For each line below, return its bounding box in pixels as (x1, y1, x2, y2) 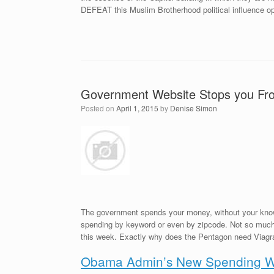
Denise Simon (170, 102, 217, 113)
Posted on (86, 102, 116, 113)
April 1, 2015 (116, 102, 158, 113)
